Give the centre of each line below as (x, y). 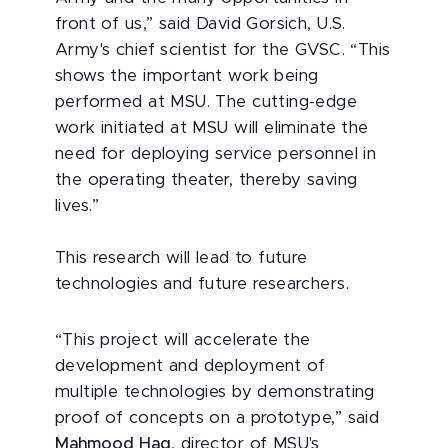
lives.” (77, 206)
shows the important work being (187, 76)
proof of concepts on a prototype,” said (217, 418)
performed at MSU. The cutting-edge (206, 102)
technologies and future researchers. (202, 284)
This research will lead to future (181, 258)
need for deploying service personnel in (216, 154)
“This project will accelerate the (183, 340)
